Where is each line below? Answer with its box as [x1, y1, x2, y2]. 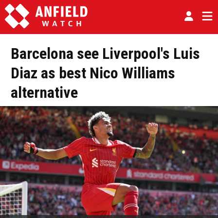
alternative [11, 83, 78, 102]
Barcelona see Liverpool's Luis [11, 44, 200, 63]
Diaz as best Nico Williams [11, 64, 175, 82]
